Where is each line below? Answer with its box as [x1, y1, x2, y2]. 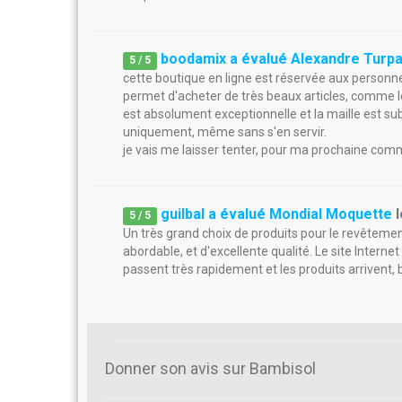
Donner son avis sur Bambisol [105, 359, 316, 378]
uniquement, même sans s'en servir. [123, 125, 327, 139]
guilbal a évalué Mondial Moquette [161, 205, 393, 223]
